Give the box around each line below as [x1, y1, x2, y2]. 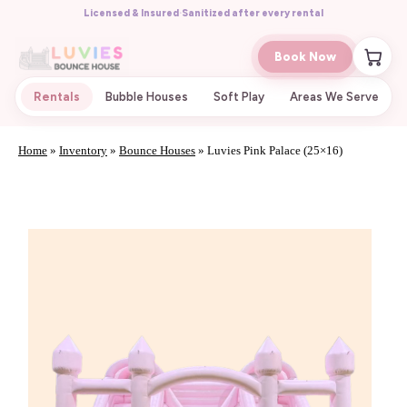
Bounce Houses [119, 144, 195, 157]
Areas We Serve [290, 90, 379, 104]
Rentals [34, 90, 80, 104]
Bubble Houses [105, 90, 188, 104]
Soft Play [213, 90, 264, 104]
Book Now [274, 49, 336, 64]
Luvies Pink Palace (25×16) [207, 144, 342, 157]
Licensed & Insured [84, 7, 179, 19]
